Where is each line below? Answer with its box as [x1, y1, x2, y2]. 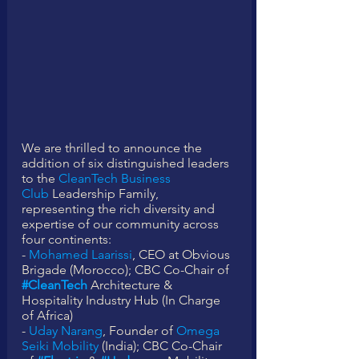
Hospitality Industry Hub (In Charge [22, 292, 224, 309]
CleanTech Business [58, 171, 174, 187]
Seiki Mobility [22, 338, 99, 354]
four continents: [22, 232, 111, 248]
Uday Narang [29, 323, 103, 339]
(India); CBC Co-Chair [99, 338, 225, 354]
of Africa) [22, 308, 76, 324]
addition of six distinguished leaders [22, 155, 232, 171]
